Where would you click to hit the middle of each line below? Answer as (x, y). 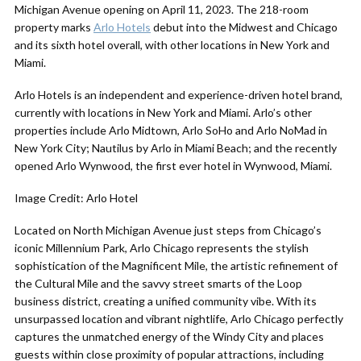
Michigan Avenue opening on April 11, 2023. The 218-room (162, 9)
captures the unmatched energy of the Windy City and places (169, 336)
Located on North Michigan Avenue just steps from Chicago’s (168, 230)
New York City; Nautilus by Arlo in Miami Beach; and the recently (176, 148)
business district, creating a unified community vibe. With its (166, 301)
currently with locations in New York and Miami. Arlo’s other (163, 112)
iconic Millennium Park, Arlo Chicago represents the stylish (162, 248)
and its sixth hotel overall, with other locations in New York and (172, 45)
